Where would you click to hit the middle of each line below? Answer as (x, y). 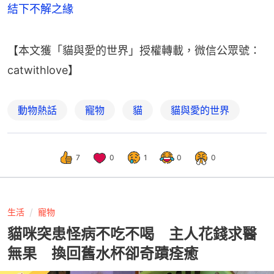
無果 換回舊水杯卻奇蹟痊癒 (103, 254)
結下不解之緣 (40, 9)
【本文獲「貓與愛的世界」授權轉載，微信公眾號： (134, 51)
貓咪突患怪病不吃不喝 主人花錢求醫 (132, 234)
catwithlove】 (43, 70)
